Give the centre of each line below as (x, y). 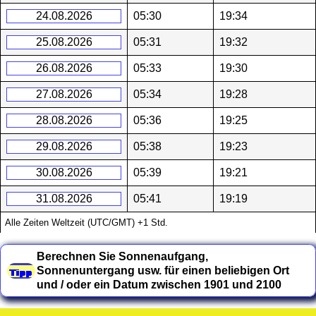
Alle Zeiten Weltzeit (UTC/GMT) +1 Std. (87, 223)
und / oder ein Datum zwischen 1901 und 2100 (159, 284)
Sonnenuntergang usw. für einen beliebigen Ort (163, 270)
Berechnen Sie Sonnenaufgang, (123, 256)
